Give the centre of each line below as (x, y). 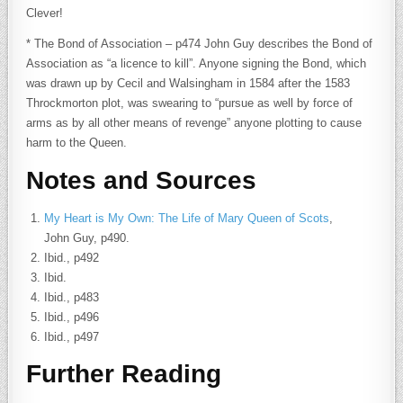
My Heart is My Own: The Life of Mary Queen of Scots (187, 218)
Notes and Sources (142, 180)
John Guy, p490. (87, 237)
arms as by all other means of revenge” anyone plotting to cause (194, 123)
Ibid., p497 (72, 336)
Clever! (45, 13)
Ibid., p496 (72, 317)
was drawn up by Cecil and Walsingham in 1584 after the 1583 (188, 83)
